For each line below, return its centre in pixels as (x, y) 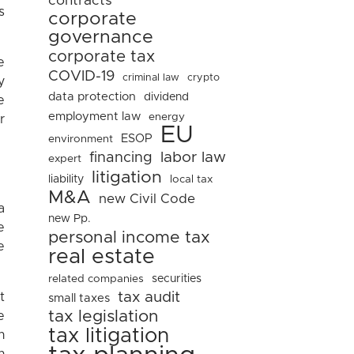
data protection (92, 97)
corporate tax (102, 57)
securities (177, 279)
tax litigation (109, 336)
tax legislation (104, 316)
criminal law (151, 78)
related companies (96, 279)
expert (65, 159)
